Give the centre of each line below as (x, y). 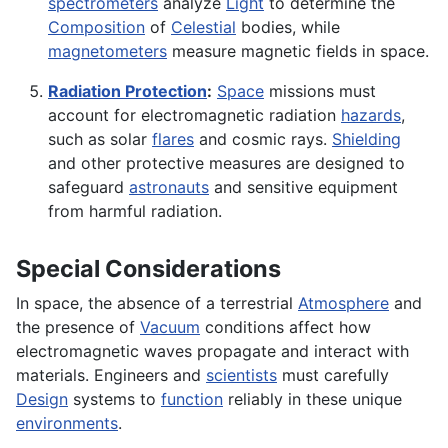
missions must (320, 91)
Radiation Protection (127, 91)
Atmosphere (343, 303)
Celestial (203, 27)
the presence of (78, 327)
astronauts (169, 187)
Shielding (366, 139)
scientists (241, 375)
